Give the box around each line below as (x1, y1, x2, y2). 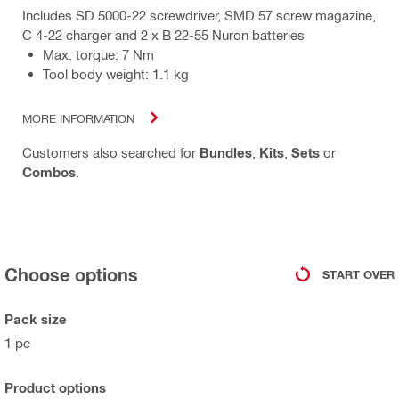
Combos (22, 164, 76, 181)
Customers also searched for (22, 144, 199, 161)
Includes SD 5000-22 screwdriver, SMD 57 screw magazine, (22, 7, 376, 24)
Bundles (199, 144, 252, 161)
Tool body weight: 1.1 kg (43, 66, 189, 83)
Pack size (4, 311, 67, 328)
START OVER (322, 266, 395, 281)
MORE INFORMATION (22, 110, 134, 125)
